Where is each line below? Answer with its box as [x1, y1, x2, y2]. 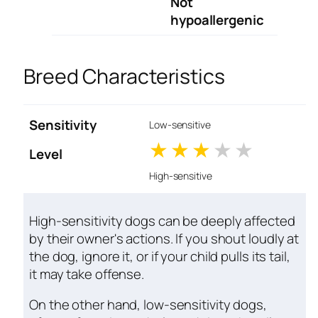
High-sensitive [149, 169, 212, 183]
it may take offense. [29, 264, 144, 283]
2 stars [193, 135, 259, 165]
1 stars [172, 135, 234, 165]
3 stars [214, 135, 280, 165]
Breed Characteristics [23, 62, 225, 90]
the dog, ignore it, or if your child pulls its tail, [29, 246, 290, 265]
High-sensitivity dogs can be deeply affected [29, 211, 295, 230]
